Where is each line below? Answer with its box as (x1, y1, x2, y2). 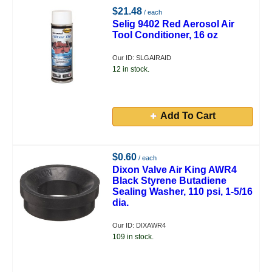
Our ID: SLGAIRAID (112, 54, 172, 61)
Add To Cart (160, 110, 216, 121)
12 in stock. (112, 65, 150, 73)
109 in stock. (112, 233, 154, 241)
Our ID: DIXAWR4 (112, 222, 166, 229)
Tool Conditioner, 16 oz (112, 30, 219, 40)
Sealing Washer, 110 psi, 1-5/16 (112, 186, 253, 197)
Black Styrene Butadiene (112, 175, 227, 186)
